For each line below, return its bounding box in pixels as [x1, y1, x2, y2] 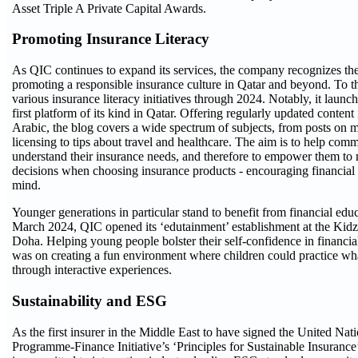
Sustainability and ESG [12, 292, 167, 309]
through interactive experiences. [12, 263, 172, 277]
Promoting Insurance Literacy [12, 30, 209, 48]
